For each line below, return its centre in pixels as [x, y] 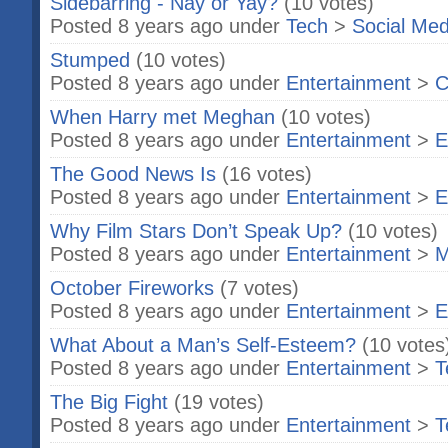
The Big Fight [109, 402]
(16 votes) [267, 174]
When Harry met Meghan [162, 117]
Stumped [90, 60]
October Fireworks [132, 288]
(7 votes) [259, 288]
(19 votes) [219, 402]
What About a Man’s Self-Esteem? [203, 345]
